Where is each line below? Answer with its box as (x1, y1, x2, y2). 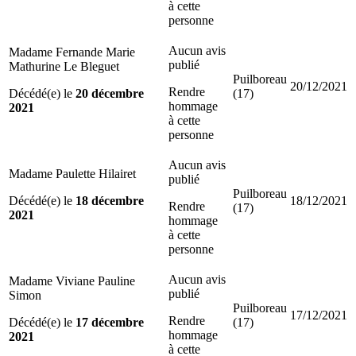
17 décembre (75, 315, 144, 329)
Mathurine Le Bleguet (9, 59, 119, 73)
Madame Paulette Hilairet (9, 166, 136, 180)
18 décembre (75, 193, 144, 207)
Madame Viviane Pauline (9, 273, 135, 288)
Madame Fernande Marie (9, 44, 135, 59)
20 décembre (75, 86, 144, 100)
